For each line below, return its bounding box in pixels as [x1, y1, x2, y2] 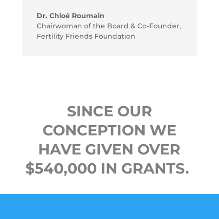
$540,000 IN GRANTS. [25, 159, 194, 177]
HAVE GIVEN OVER [38, 140, 181, 158]
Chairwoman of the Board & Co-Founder [36, 21, 179, 30]
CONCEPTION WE [42, 121, 176, 139]
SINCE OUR [66, 102, 152, 120]
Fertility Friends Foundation [36, 31, 135, 41]
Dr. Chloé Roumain [36, 11, 105, 20]
